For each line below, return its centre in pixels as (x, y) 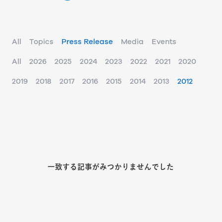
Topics (41, 42)
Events (164, 42)
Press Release (87, 42)
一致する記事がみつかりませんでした (111, 167)
